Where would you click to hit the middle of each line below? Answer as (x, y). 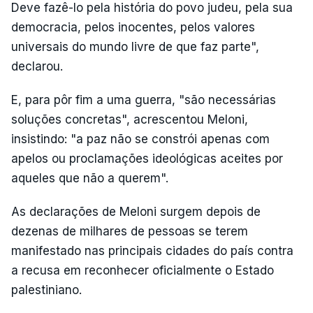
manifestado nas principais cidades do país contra (152, 250)
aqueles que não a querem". (90, 178)
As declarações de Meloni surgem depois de (136, 211)
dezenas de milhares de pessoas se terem (130, 231)
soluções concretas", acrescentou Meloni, (130, 119)
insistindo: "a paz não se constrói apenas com (140, 139)
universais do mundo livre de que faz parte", (135, 46)
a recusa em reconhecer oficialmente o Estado (143, 270)
